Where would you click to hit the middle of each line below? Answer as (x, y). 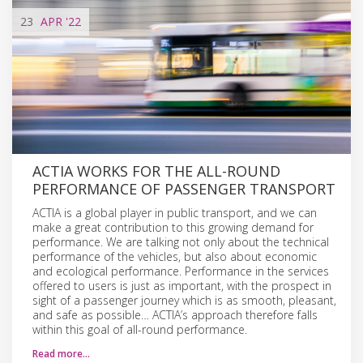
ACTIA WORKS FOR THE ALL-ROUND (156, 171)
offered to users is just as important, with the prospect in (182, 285)
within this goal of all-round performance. (140, 329)
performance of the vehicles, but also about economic (175, 256)
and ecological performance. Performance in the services (181, 271)
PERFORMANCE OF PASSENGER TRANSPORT (184, 188)
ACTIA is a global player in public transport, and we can (175, 212)
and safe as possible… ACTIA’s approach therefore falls (175, 314)
